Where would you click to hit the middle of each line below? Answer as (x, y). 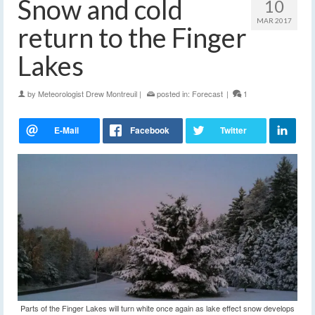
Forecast (207, 94)
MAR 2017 (274, 21)
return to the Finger (132, 38)
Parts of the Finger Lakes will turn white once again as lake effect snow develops (157, 308)
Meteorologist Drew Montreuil (88, 94)
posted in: (173, 94)
